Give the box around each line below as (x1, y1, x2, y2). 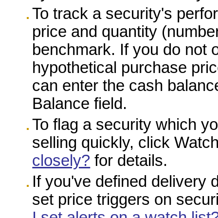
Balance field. (32, 94, 127, 112)
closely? (32, 151, 91, 169)
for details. (90, 151, 168, 169)
